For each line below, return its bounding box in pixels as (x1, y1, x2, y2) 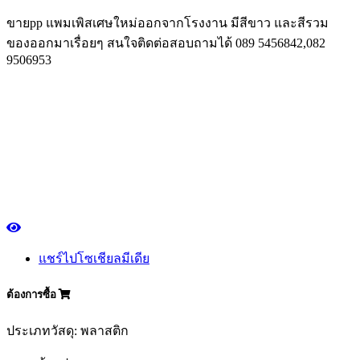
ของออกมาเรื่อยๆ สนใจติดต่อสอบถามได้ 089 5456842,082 (6, 35, 325, 50)
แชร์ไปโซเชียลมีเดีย (39, 251, 149, 265)
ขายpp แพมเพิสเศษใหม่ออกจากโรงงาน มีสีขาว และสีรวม (6, 15, 329, 30)
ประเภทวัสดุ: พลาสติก (6, 324, 129, 338)
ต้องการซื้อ (6, 288, 59, 301)
